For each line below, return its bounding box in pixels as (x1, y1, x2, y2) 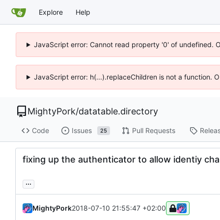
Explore (39, 7, 63, 16)
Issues (71, 126, 92, 135)
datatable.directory (79, 106, 158, 116)
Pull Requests (132, 126, 175, 135)
